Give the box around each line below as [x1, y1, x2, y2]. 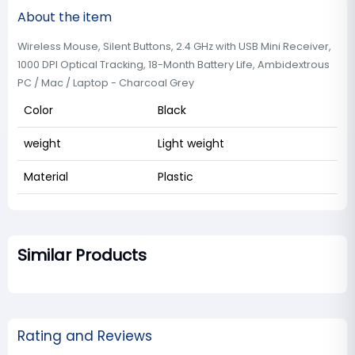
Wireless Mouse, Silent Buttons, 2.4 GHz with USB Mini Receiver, [17, 39, 331, 53]
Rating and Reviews [17, 326, 152, 345]
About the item [17, 7, 112, 26]
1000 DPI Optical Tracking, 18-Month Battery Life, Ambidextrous [17, 57, 330, 71]
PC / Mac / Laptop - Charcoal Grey [17, 75, 194, 90]
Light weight [158, 135, 224, 151]
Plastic [158, 168, 193, 185]
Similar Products [17, 243, 147, 266]
